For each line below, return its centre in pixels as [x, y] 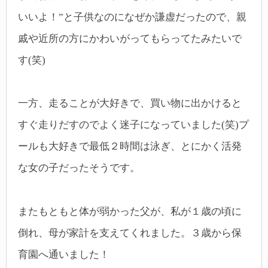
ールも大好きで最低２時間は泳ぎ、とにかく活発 [130, 147]
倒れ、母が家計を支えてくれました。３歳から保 [130, 233]
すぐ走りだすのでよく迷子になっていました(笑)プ [133, 125]
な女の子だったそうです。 [79, 168]
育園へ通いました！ [64, 254]
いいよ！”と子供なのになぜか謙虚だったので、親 [132, 17]
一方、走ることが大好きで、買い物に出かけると [130, 103]
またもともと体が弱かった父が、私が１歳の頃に [130, 211]
